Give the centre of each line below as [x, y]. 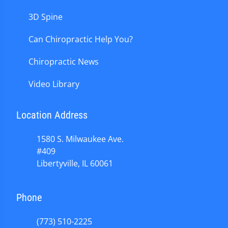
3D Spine [46, 17]
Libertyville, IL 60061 [75, 164]
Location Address [52, 115]
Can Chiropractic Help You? [81, 39]
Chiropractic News [64, 62]
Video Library [54, 84]
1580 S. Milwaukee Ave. [80, 139]
